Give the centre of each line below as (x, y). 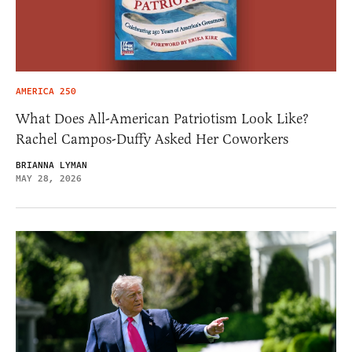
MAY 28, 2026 (49, 179)
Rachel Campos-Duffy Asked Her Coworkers (152, 139)
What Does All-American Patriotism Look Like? (162, 119)
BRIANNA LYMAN (51, 166)
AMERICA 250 (46, 92)
